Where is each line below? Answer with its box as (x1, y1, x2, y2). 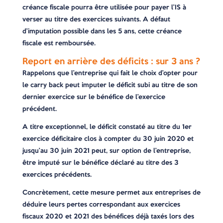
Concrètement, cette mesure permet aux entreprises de (22, 188, 201, 197)
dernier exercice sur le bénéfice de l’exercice (22, 92, 165, 102)
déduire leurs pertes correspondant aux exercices (22, 200, 180, 209)
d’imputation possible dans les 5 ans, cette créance (22, 26, 182, 36)
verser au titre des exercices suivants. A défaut (22, 14, 170, 24)
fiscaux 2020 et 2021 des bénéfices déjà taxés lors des (22, 212, 194, 221)
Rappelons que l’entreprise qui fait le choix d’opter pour (22, 68, 198, 78)
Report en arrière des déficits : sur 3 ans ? (22, 55, 200, 67)
